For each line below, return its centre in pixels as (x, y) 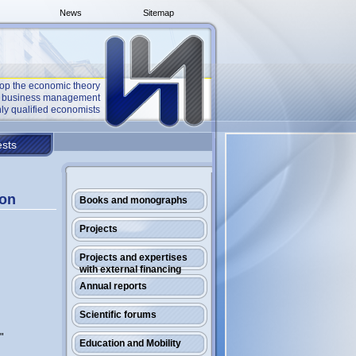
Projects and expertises (133, 257)
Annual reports (113, 286)
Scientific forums (118, 315)
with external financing (130, 269)
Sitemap (159, 13)
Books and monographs (133, 200)
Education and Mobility (130, 343)
